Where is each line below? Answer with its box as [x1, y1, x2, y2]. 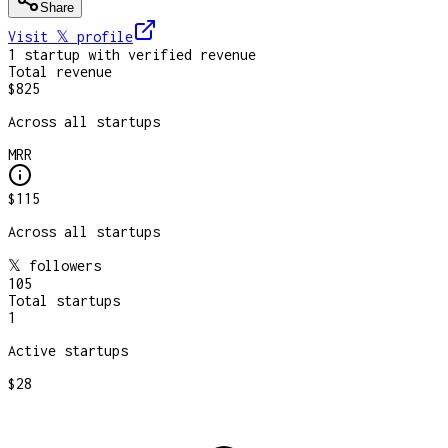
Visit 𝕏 [8, 27, 77, 45]
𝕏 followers [8, 256, 101, 274]
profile [77, 27, 133, 45]
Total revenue [8, 62, 112, 80]
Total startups [8, 291, 120, 309]
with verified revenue [80, 45, 256, 63]
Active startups [8, 341, 128, 359]
